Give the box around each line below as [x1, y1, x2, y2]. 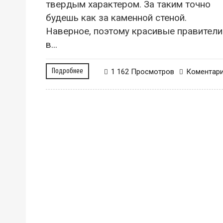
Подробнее [52, 67, 83, 75]
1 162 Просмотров [111, 67, 174, 76]
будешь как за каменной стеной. [46, 11, 187, 23]
